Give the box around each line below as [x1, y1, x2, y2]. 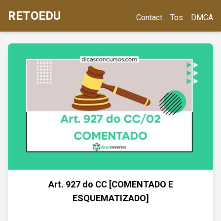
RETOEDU [8, 9, 61, 23]
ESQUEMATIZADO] [72, 193, 149, 203]
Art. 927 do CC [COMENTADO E [48, 179, 173, 189]
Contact [136, 13, 162, 22]
